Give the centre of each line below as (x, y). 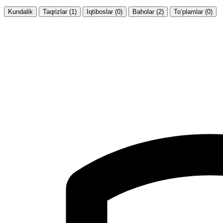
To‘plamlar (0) (193, 11)
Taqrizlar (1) (60, 11)
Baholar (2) (148, 11)
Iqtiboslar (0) (105, 11)
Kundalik (20, 11)
